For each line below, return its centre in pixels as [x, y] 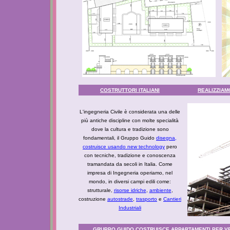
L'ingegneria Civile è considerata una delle [130, 112]
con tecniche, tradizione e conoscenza [130, 155]
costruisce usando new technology [124, 147]
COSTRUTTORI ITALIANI [130, 90]
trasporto [147, 199]
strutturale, [100, 190]
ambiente [160, 190]
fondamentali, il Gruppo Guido [120, 138]
